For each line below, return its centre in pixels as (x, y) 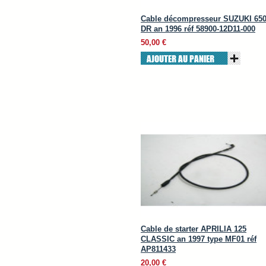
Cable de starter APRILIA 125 (194, 229)
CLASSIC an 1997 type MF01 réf (199, 239)
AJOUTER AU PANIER (180, 58)
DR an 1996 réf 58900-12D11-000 (198, 29)
